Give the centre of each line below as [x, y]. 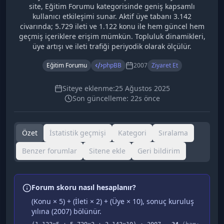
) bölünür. [85, 211]
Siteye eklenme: [88, 88]
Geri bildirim [159, 151]
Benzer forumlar [49, 151]
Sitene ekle [107, 151]
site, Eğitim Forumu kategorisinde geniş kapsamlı [112, 6]
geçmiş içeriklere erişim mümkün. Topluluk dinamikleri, [112, 36]
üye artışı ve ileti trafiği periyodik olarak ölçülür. [112, 46]
